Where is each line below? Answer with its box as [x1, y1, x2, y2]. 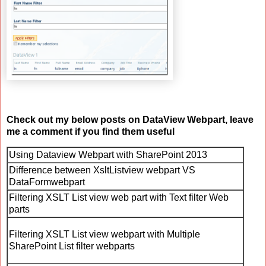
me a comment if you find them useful [7, 126, 177, 137]
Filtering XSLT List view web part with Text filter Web [9, 192, 229, 203]
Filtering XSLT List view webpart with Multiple [9, 229, 200, 240]
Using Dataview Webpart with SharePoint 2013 [9, 150, 207, 160]
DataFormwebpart [9, 177, 85, 188]
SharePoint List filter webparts [9, 241, 135, 252]
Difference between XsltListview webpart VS [9, 165, 195, 176]
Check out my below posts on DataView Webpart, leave [7, 114, 254, 125]
